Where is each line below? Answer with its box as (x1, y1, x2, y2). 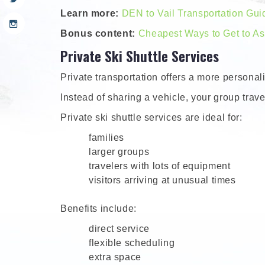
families (89, 132, 125, 143)
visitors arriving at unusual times (89, 175, 236, 186)
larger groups (89, 147, 150, 157)
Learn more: (60, 8, 122, 19)
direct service (89, 224, 150, 234)
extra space (89, 252, 142, 263)
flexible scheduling (89, 238, 175, 248)
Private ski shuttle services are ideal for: (60, 112, 243, 123)
